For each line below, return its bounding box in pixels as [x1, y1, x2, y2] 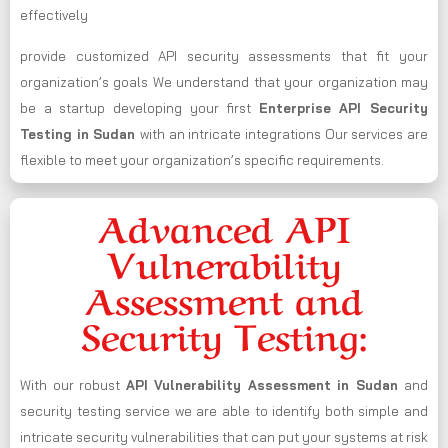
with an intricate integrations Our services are [140, 126, 428, 143]
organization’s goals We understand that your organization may [20, 74, 428, 91]
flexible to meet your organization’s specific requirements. [20, 152, 384, 169]
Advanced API [98, 199, 350, 253]
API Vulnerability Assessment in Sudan [125, 377, 404, 394]
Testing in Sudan [20, 126, 140, 143]
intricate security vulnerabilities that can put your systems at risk [20, 429, 428, 446]
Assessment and [85, 271, 363, 325]
